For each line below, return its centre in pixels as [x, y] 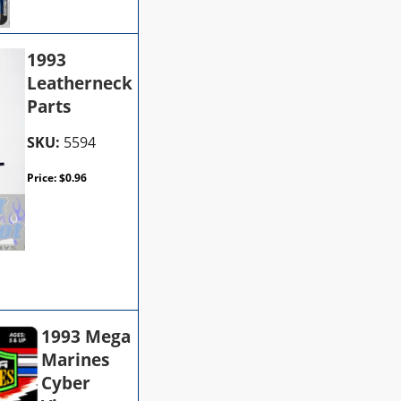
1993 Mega [86, 336]
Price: [43, 177]
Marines [76, 359]
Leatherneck [80, 83]
